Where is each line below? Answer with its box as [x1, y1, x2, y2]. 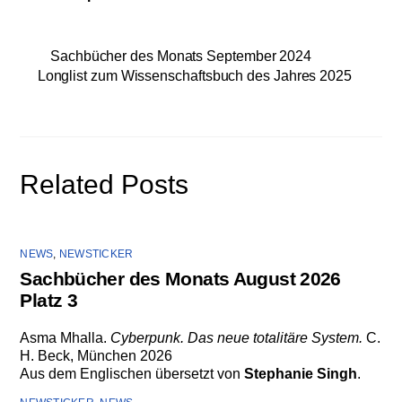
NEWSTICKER [58, 247, 134, 260]
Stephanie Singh [244, 366, 358, 382]
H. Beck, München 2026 [20, 348, 173, 364]
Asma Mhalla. [20, 330, 111, 346]
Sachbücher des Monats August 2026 [20, 267, 341, 289]
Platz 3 [20, 289, 78, 310]
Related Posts [20, 169, 189, 200]
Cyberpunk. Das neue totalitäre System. [110, 330, 363, 346]
